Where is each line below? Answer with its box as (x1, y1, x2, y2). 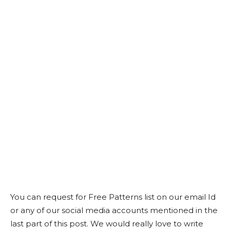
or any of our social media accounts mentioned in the (10, 205, 218, 215)
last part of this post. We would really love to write (10, 219, 203, 228)
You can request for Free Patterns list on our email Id (10, 192, 216, 202)
